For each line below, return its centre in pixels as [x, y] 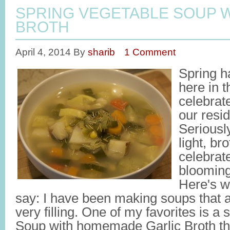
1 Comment [150, 52]
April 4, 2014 [43, 52]
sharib [101, 52]
